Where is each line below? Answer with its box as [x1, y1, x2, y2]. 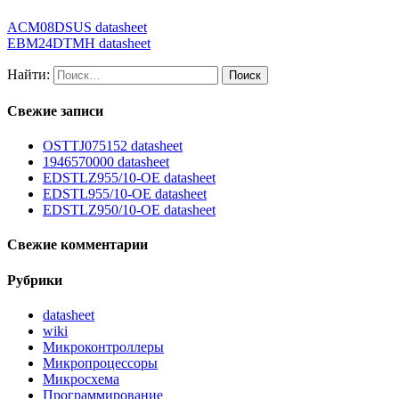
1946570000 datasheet [43, 154, 169, 170]
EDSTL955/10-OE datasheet [43, 186, 207, 202]
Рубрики [7, 272, 62, 288]
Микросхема [43, 371, 119, 387]
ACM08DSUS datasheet [7, 19, 147, 35]
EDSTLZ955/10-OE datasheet [43, 170, 216, 186]
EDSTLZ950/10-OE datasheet [43, 202, 216, 218]
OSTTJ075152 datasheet [43, 138, 183, 154]
